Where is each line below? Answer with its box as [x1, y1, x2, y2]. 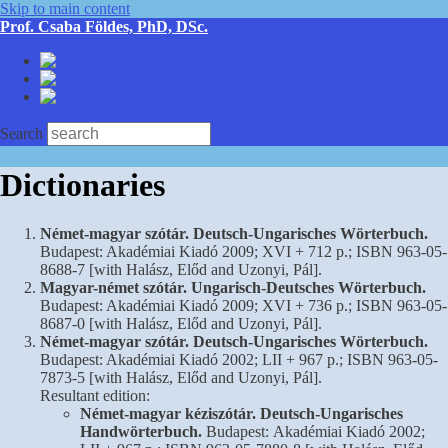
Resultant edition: [40, 386, 150, 404]
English [104, 70, 156, 87]
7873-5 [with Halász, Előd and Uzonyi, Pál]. [40, 368, 322, 386]
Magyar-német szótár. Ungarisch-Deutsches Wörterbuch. [40, 278, 426, 296]
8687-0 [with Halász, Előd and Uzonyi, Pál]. [40, 314, 322, 332]
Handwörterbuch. [80, 422, 202, 440]
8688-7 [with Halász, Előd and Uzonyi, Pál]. [40, 260, 322, 278]
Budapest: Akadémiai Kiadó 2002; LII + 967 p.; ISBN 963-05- [40, 350, 438, 368]
